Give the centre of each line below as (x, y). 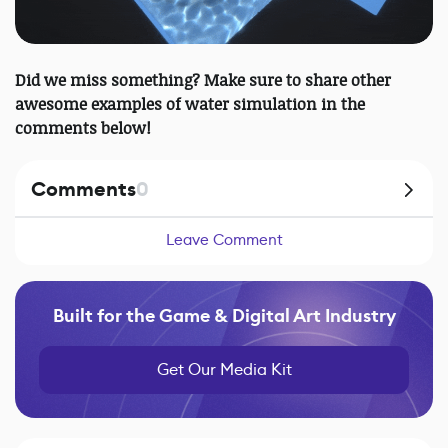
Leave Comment (224, 240)
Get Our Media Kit (224, 370)
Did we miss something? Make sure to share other (203, 80)
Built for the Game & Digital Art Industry (224, 316)
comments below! (85, 128)
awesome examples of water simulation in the (190, 104)
